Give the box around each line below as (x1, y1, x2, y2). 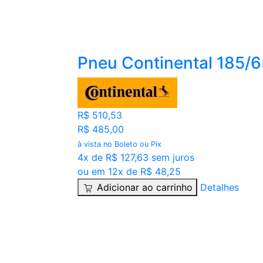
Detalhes (200, 181, 239, 194)
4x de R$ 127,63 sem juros (77, 151, 194, 164)
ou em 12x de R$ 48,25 (77, 166, 181, 178)
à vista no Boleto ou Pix (77, 140, 161, 149)
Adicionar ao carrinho (97, 181, 193, 194)
